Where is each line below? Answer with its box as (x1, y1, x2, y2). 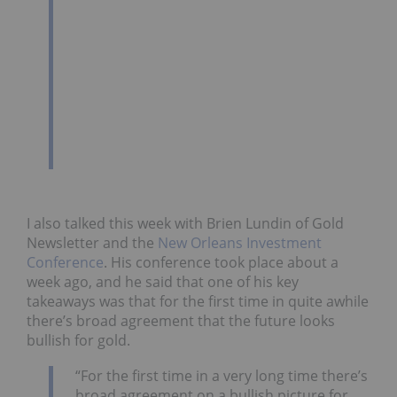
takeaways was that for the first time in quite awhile (27, 291, 369, 311)
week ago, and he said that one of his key (27, 271, 299, 292)
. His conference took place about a (104, 252, 339, 272)
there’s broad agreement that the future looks (27, 310, 335, 331)
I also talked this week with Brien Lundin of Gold (27, 213, 344, 233)
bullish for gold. (27, 330, 130, 350)
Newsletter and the (27, 232, 158, 253)
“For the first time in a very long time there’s (75, 365, 368, 385)
